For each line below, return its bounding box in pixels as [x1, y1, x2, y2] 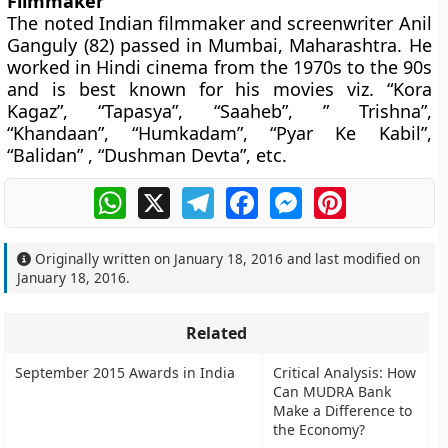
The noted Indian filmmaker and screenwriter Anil [7, 11, 432, 35]
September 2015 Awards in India [15, 363, 236, 382]
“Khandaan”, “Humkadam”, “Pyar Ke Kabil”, [7, 121, 432, 145]
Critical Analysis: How [273, 363, 417, 382]
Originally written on [31, 249, 175, 268]
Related [186, 322, 248, 344]
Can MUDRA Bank [273, 382, 392, 401]
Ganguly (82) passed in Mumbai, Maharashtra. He [7, 33, 432, 57]
